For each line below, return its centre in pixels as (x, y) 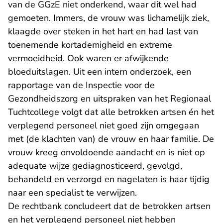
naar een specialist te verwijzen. (72, 193)
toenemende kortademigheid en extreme (90, 45)
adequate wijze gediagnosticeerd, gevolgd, (95, 166)
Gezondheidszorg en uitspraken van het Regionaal (110, 99)
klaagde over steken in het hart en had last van (103, 31)
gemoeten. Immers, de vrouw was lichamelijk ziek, (109, 18)
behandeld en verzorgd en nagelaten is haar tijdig (109, 179)
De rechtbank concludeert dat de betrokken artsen (109, 206)
